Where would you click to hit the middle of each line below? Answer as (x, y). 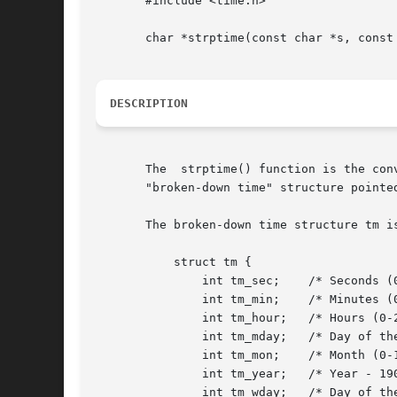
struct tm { (124, 262)
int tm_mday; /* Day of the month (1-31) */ (124, 337)
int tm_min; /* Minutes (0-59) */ (124, 300)
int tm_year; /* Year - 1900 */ (124, 374)
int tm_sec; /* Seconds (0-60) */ (124, 281)
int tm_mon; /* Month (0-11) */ (124, 355)
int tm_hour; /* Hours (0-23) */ (124, 318)
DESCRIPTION (149, 104)
